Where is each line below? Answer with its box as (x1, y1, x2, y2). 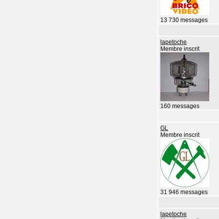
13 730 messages (160, 17, 208, 23)
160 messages (160, 103, 199, 109)
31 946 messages (160, 189, 208, 195)
